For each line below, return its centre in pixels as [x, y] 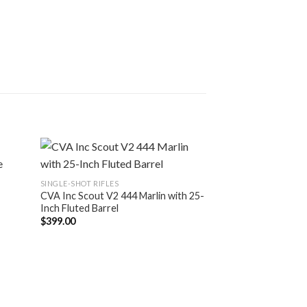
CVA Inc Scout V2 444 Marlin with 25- [122, 195]
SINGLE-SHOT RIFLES [79, 183]
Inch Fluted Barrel [79, 208]
